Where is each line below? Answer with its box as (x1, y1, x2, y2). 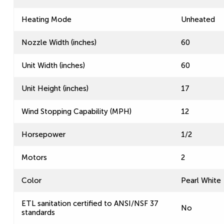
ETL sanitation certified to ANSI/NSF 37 (21, 199, 158, 208)
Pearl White (181, 176, 221, 185)
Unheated (181, 15, 215, 24)
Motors (21, 153, 47, 162)
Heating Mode (21, 15, 71, 24)
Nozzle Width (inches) (21, 38, 96, 47)
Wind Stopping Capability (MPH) (21, 107, 131, 116)
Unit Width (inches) (21, 61, 85, 70)
